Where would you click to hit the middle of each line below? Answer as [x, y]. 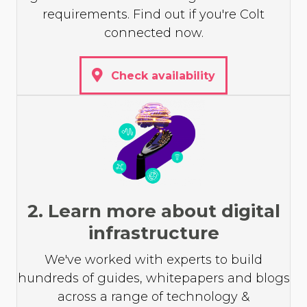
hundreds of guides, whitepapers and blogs [153, 278]
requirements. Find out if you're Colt [153, 15]
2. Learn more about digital [153, 211]
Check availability [163, 75]
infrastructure [153, 233]
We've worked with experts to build [153, 259]
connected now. [153, 33]
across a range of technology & [153, 296]
